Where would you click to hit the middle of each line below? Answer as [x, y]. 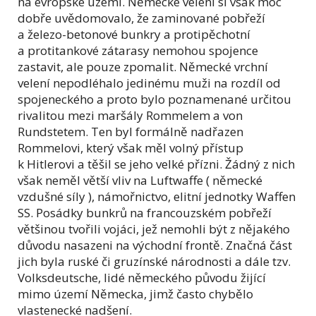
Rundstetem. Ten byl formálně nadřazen [130, 131]
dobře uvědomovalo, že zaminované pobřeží [141, 18]
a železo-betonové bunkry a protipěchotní [134, 34]
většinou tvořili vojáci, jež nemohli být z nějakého [154, 229]
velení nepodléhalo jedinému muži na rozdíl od [149, 83]
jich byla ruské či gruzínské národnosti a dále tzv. [154, 261]
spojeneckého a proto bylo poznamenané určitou [154, 99]
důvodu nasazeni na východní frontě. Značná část [155, 245]
